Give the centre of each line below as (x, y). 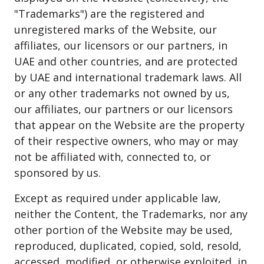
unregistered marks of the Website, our (115, 29)
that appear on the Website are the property (129, 125)
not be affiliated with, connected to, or (113, 157)
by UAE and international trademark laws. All (128, 77)
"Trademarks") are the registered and (109, 14)
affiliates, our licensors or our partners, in (121, 45)
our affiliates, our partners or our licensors (123, 109)
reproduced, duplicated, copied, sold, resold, (128, 246)
